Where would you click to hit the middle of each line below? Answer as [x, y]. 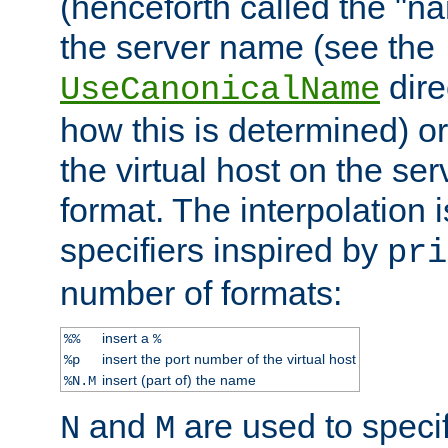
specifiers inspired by [223, 249]
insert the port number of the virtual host [228, 358]
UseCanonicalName [220, 89]
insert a [127, 337]
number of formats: [201, 292]
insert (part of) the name [178, 379]
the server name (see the [247, 46]
